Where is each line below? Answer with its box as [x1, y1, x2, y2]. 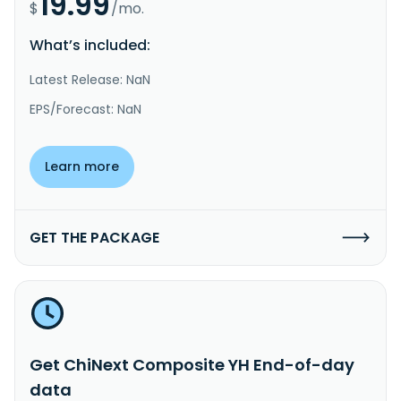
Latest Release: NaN [30, 70, 150, 89]
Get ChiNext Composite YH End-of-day [30, 353, 354, 376]
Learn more [45, 157, 119, 175]
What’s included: [30, 34, 150, 55]
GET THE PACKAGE [30, 226, 159, 248]
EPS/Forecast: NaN [30, 99, 141, 118]
